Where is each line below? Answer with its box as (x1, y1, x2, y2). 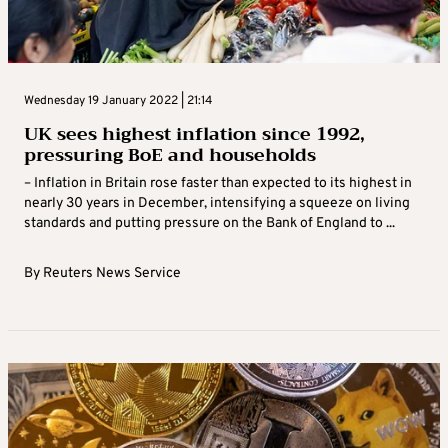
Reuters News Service (43, 265, 181, 283)
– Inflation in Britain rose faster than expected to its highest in (24, 175, 412, 193)
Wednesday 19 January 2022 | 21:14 (24, 93, 212, 110)
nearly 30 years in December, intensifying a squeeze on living (24, 195, 410, 213)
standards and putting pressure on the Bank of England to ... (24, 215, 395, 233)
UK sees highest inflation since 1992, (24, 118, 365, 151)
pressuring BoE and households (24, 139, 316, 172)
